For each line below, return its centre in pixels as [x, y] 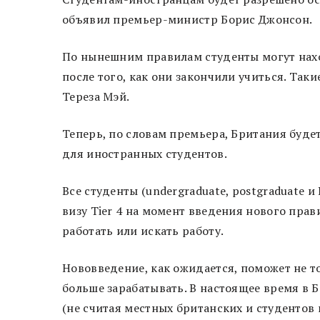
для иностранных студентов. [145, 154]
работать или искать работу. [143, 231]
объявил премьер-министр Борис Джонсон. [187, 20]
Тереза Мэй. [96, 97]
